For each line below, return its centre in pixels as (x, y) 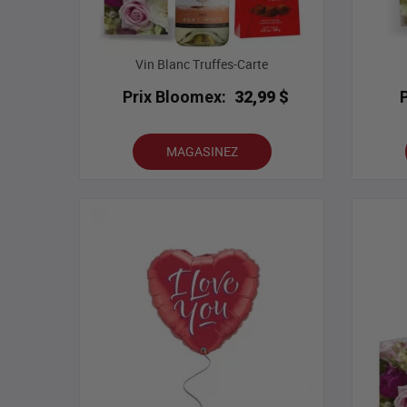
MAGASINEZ (202, 152)
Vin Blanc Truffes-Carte (202, 65)
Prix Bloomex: (175, 97)
